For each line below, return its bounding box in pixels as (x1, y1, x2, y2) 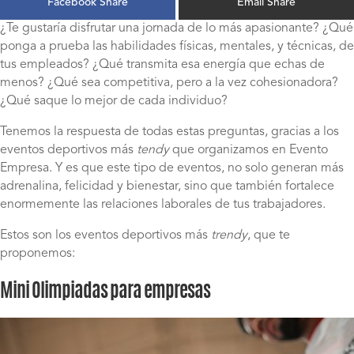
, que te (247, 229, 290, 243)
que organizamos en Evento (169, 144, 328, 157)
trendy (211, 229, 247, 243)
